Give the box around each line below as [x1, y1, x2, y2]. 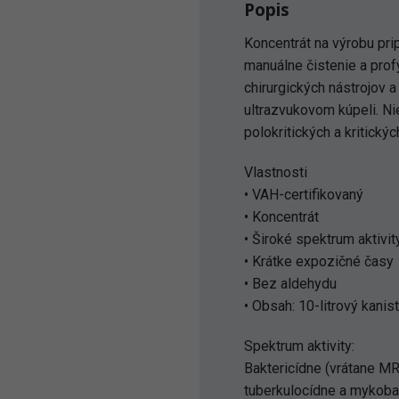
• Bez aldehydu [244, 275, 337, 292]
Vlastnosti [244, 164, 307, 181]
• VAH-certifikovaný [244, 186, 363, 203]
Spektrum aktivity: [244, 338, 354, 354]
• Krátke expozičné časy [244, 253, 394, 270]
